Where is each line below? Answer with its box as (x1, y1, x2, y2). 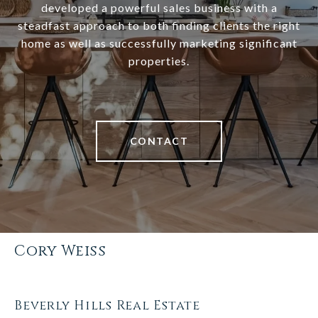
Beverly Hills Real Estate (14, 297, 200, 315)
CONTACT (129, 135, 189, 148)
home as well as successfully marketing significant (21, 36, 297, 50)
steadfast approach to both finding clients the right (18, 18, 300, 33)
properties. (128, 54, 190, 68)
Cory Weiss (14, 241, 106, 262)
